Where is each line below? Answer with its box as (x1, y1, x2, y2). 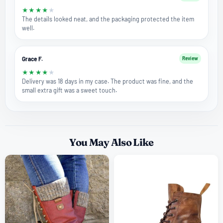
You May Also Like (69, 136, 154, 149)
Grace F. (22, 55, 43, 62)
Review (182, 55, 198, 62)
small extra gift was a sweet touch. (22, 86, 117, 95)
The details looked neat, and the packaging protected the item (22, 15, 194, 23)
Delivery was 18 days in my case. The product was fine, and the (22, 77, 193, 86)
